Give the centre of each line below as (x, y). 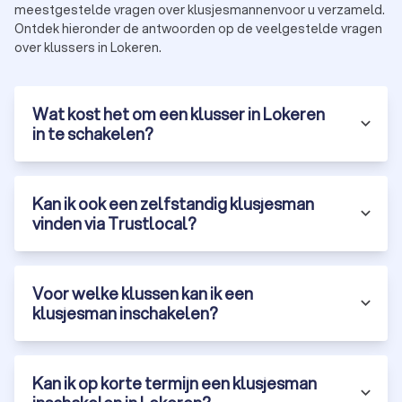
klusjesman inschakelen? (125, 313)
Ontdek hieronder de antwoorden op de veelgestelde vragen (198, 28)
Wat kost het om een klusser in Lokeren (179, 114)
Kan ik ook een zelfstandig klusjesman (173, 203)
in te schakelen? (93, 133)
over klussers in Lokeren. (88, 47)
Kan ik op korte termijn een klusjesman (175, 383)
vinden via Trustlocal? (114, 223)
